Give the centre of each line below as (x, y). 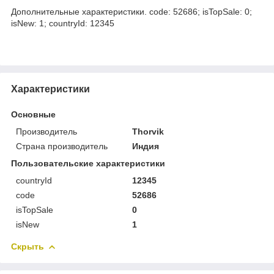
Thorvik (148, 131)
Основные (33, 114)
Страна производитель (62, 146)
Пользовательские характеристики (88, 163)
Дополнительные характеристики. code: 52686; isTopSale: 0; (131, 12)
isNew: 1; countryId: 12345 (63, 23)
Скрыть (28, 246)
